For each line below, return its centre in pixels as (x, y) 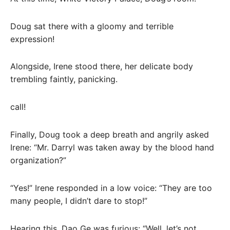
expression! (32, 39)
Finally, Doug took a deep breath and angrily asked (110, 134)
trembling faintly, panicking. (64, 79)
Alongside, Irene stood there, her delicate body (102, 66)
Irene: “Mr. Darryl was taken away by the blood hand (112, 147)
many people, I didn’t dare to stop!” (79, 200)
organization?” (38, 160)
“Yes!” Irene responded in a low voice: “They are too (111, 188)
